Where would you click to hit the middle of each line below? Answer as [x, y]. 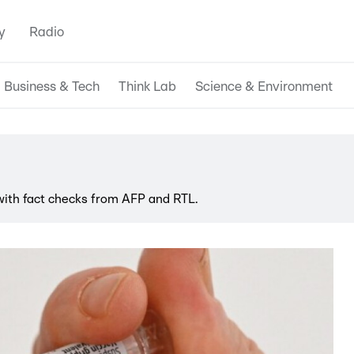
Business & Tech [52, 86]
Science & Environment [264, 86]
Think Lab [147, 86]
